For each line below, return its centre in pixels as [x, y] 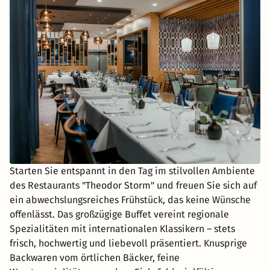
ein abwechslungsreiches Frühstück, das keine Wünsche [130, 199]
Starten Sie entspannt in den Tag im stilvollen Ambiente [132, 171]
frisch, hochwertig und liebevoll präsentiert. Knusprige [128, 243]
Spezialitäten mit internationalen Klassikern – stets [122, 228]
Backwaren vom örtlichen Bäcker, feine [95, 257]
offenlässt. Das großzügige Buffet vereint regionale [119, 214]
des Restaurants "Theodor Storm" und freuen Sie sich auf [133, 185]
